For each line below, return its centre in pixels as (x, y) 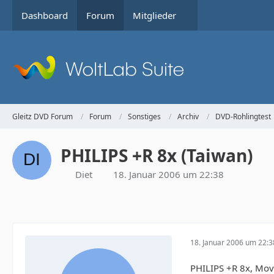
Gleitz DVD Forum (43, 116)
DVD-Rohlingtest (243, 116)
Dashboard (45, 15)
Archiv (188, 116)
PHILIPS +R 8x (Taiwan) (157, 155)
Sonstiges (144, 116)
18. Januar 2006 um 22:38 (168, 174)
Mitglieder (154, 15)
